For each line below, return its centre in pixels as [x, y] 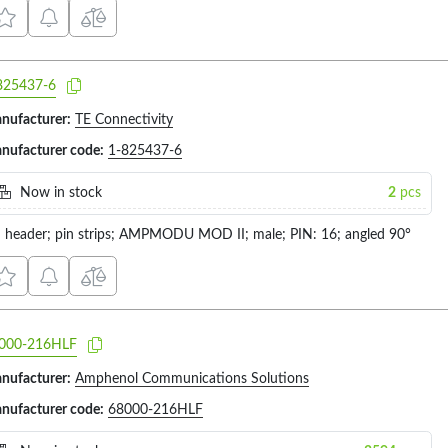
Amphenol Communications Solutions [192, 378]
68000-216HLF [155, 409]
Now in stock [58, 192]
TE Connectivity [124, 119]
